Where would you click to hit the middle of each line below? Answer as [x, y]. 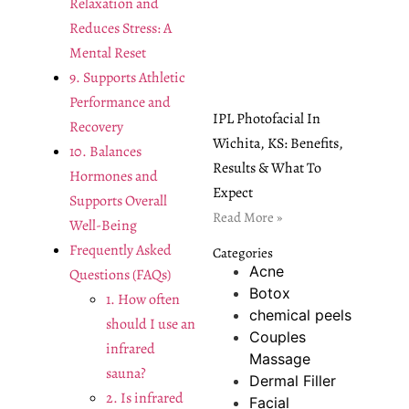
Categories [242, 253]
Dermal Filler [292, 381]
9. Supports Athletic [127, 77]
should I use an [150, 324]
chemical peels [300, 315]
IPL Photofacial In [266, 119]
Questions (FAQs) [120, 274]
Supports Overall [118, 200]
